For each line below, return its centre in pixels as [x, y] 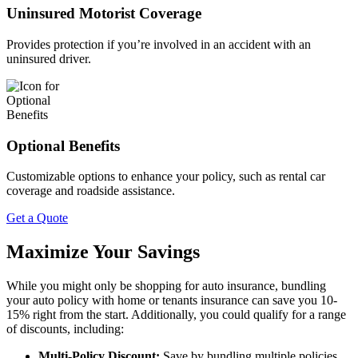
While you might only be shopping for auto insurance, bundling [166, 286]
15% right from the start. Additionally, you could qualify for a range [176, 315]
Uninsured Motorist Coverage [104, 14]
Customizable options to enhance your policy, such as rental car [166, 177]
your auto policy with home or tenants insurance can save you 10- [172, 300]
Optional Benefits [63, 145]
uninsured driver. [49, 58]
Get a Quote [37, 218]
